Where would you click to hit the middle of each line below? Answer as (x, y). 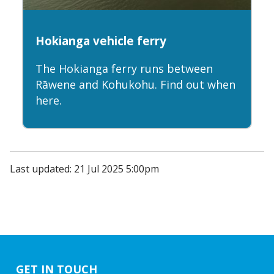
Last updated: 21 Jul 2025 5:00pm (84, 169)
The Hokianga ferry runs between (124, 69)
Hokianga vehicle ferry (101, 41)
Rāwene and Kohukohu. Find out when (135, 85)
